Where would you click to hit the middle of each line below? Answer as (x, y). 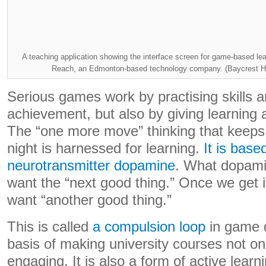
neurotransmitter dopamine (91, 166)
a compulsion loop (149, 227)
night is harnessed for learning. (105, 148)
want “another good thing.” (89, 200)
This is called (50, 227)
